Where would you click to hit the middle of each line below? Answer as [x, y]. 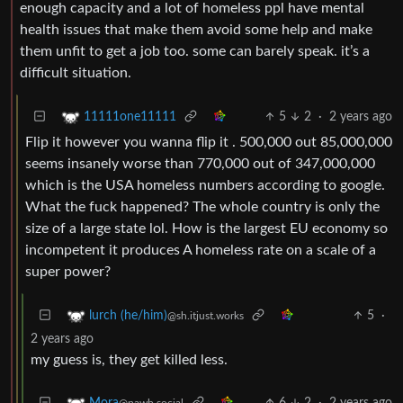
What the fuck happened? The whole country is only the [202, 206]
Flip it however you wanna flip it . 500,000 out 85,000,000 [209, 142]
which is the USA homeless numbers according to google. [205, 185]
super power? [68, 271]
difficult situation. [76, 72]
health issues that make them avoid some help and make [196, 29]
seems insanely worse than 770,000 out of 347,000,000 [200, 163]
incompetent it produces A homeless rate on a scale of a [201, 250]
